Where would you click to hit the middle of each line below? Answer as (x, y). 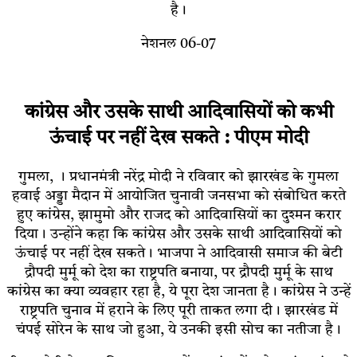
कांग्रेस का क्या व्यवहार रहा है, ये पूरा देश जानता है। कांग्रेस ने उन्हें (178, 291)
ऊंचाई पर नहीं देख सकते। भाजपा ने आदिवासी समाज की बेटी (178, 253)
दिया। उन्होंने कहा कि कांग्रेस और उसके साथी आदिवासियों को (178, 234)
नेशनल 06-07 (178, 43)
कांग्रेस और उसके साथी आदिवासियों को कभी (178, 113)
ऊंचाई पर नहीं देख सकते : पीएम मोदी (178, 138)
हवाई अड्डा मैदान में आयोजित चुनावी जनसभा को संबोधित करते (178, 196)
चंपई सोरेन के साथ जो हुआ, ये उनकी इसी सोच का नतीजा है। (178, 330)
